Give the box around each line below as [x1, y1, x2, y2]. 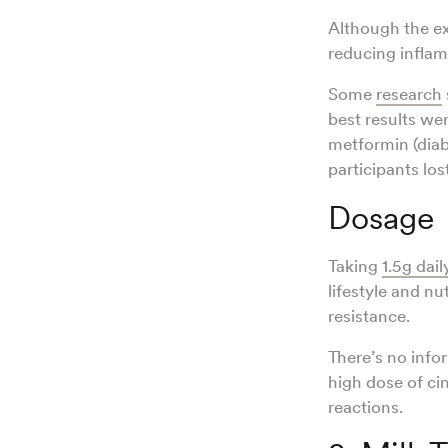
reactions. [328, 397, 407, 418]
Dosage [328, 198, 434, 238]
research [376, 84, 442, 105]
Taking [328, 256, 382, 277]
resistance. [328, 306, 414, 327]
